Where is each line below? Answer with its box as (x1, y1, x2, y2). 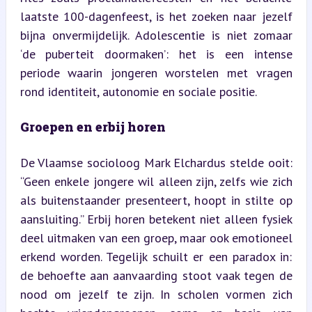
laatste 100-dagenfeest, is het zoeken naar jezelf (19, 8, 292, 24)
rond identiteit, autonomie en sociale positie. (19, 84, 257, 100)
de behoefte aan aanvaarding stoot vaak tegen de (19, 267, 292, 283)
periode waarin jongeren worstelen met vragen (19, 65, 292, 81)
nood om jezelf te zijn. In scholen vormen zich (19, 286, 292, 302)
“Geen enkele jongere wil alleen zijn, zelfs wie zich (19, 173, 292, 189)
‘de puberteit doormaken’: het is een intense (19, 46, 292, 62)
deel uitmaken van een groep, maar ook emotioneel (19, 230, 292, 246)
